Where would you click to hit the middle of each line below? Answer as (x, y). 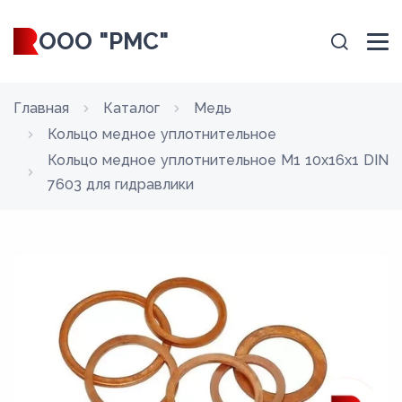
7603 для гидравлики (121, 184)
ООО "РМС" (103, 41)
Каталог (131, 108)
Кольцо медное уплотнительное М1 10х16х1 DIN (218, 160)
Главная (41, 108)
